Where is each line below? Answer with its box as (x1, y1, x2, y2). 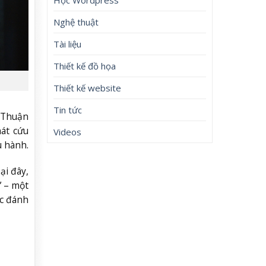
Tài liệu (53, 37, 82, 50)
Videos (53, 125, 82, 138)
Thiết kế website (53, 81, 122, 94)
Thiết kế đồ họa (53, 59, 116, 72)
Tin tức (53, 103, 83, 116)
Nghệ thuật (53, 15, 99, 28)
